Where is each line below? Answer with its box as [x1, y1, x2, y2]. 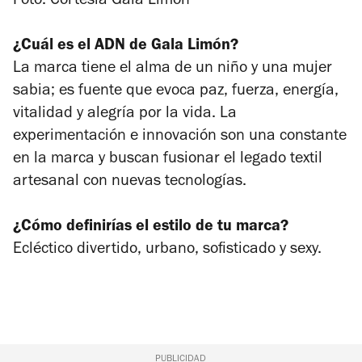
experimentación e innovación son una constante [13, 128, 347, 145]
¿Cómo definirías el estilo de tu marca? [13, 219, 288, 236]
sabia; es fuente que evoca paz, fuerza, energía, [13, 83, 339, 100]
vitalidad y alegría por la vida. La [13, 106, 237, 123]
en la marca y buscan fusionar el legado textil [13, 151, 322, 168]
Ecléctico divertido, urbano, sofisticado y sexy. [13, 242, 322, 259]
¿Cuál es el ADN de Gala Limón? [13, 38, 238, 55]
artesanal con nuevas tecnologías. [13, 174, 246, 191]
